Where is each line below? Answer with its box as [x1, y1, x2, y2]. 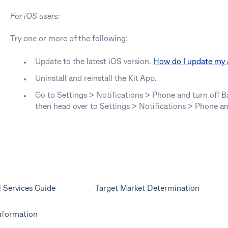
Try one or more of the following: [10, 36, 128, 43]
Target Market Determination [95, 185, 200, 192]
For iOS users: [10, 13, 60, 20]
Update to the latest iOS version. [35, 58, 153, 66]
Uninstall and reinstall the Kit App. [35, 75, 157, 82]
